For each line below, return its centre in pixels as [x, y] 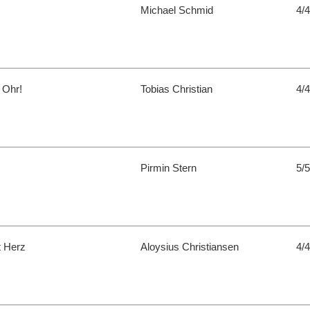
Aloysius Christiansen [194, 247]
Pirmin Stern [173, 168]
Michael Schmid [181, 11]
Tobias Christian [181, 90]
